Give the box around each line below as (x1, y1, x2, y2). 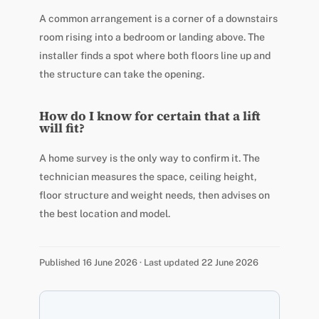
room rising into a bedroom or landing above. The (38, 31, 265, 43)
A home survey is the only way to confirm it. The (38, 152, 260, 164)
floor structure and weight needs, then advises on (38, 189, 270, 201)
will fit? (38, 119, 85, 137)
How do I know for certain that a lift (38, 107, 261, 125)
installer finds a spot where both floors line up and (38, 49, 271, 61)
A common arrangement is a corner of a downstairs (38, 12, 278, 24)
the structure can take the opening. (38, 68, 204, 80)
